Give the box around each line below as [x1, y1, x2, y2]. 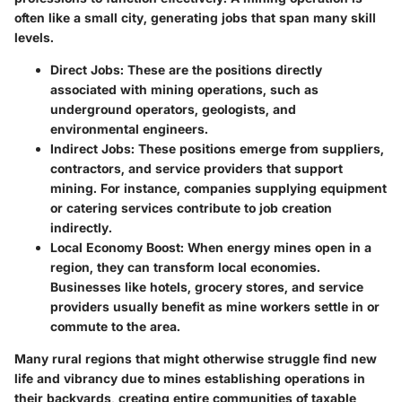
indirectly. [50, 220, 112, 236]
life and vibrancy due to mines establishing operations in [14, 371, 365, 387]
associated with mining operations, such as [50, 82, 319, 98]
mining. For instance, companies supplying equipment [50, 180, 387, 197]
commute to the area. [50, 319, 180, 335]
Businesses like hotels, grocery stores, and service [50, 279, 363, 295]
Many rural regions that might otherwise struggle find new [14, 351, 377, 367]
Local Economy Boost [50, 240, 180, 256]
